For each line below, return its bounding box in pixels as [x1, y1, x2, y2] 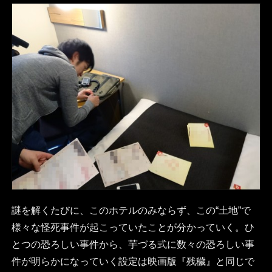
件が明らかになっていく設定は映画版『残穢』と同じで [11, 256, 254, 267]
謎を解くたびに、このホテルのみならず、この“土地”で [11, 205, 251, 216]
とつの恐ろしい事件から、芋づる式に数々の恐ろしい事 [11, 239, 254, 250]
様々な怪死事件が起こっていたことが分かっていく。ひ [11, 222, 254, 233]
